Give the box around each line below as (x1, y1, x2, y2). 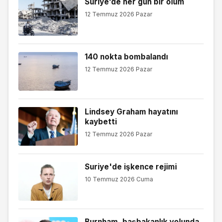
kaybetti (84, 116, 117, 126)
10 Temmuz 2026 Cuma (84, 175, 153, 183)
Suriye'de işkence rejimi (84, 162, 177, 171)
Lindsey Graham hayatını (84, 107, 178, 116)
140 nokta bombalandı (84, 52, 168, 61)
